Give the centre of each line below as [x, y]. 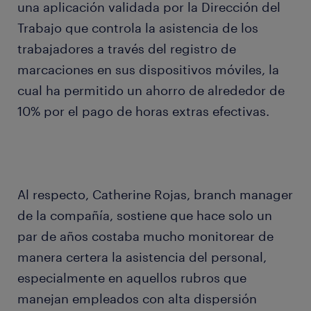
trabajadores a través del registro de [127, 49]
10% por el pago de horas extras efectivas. [143, 111]
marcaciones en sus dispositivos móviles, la [148, 70]
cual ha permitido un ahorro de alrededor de [151, 91]
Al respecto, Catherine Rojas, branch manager [155, 195]
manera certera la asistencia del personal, [142, 257]
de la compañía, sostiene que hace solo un [145, 216]
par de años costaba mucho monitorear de [145, 236]
